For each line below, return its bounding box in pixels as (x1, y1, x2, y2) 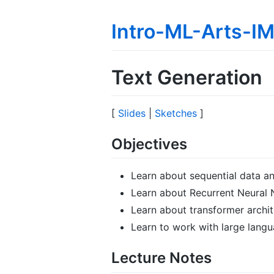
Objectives (111, 135, 187, 154)
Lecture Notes (111, 249, 212, 267)
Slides (118, 107, 146, 120)
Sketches (155, 107, 197, 120)
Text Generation (111, 65, 262, 89)
